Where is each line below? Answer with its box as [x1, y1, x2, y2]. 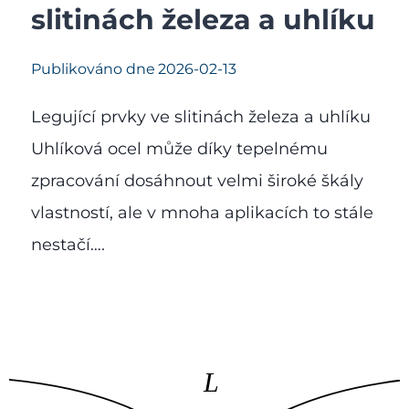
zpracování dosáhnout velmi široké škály [31, 170, 363, 191]
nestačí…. [31, 234, 105, 255]
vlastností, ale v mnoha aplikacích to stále [31, 202, 373, 223]
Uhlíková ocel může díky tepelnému [31, 138, 328, 159]
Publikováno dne [31, 59, 155, 78]
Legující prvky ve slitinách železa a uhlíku [31, 106, 371, 127]
